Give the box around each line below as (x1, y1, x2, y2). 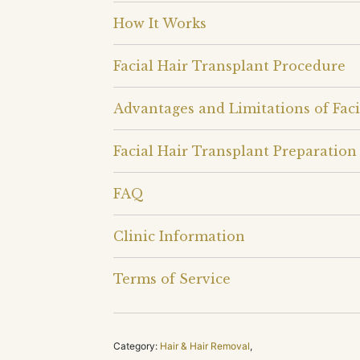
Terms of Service (113, 270, 231, 287)
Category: (113, 339, 157, 352)
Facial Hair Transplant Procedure (113, 57, 346, 74)
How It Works (113, 14, 207, 31)
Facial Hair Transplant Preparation (113, 142, 357, 159)
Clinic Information (113, 227, 245, 244)
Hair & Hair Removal (160, 339, 250, 352)
